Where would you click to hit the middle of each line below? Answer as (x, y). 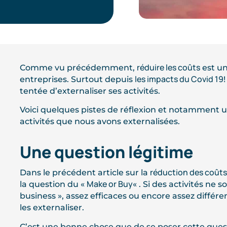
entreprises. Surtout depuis (77, 79)
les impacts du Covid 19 (179, 79)
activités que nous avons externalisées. (100, 122)
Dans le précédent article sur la (85, 173)
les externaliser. (52, 208)
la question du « (53, 184)
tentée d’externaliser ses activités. (90, 91)
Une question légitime (106, 152)
